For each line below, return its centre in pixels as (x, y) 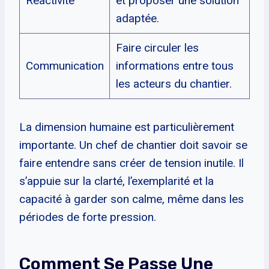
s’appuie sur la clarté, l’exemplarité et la (116, 181)
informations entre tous (174, 65)
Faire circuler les (157, 47)
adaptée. (137, 18)
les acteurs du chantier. (174, 83)
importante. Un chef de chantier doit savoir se (133, 145)
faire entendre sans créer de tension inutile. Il (131, 163)
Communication (65, 65)
